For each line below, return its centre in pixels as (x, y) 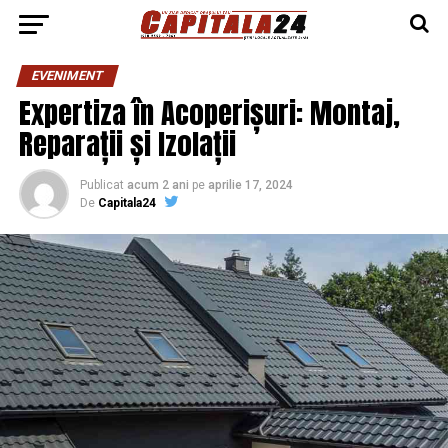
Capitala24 (126, 203)
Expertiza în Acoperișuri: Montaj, (209, 112)
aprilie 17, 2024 (250, 185)
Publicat (101, 185)
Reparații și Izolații (127, 143)
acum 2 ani (157, 185)
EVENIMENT (67, 75)
